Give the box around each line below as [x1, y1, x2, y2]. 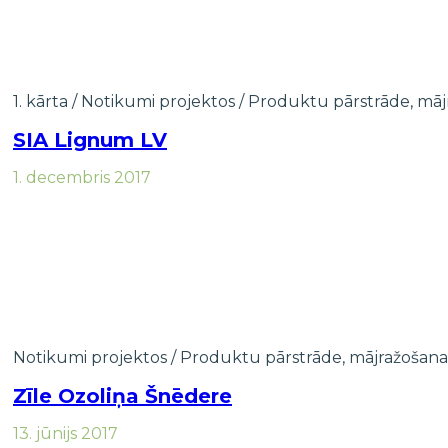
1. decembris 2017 [13, 168, 151, 188]
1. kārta [13, 91, 68, 111]
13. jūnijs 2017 [13, 424, 118, 444]
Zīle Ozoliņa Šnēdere [13, 383, 232, 408]
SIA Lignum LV [13, 127, 167, 152]
